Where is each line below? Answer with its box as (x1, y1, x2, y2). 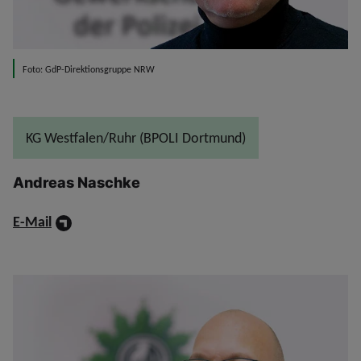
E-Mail (13, 213, 52, 231)
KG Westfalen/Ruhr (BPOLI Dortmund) (26, 129, 246, 147)
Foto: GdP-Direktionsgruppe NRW (23, 64, 155, 76)
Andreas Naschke (13, 174, 140, 192)
